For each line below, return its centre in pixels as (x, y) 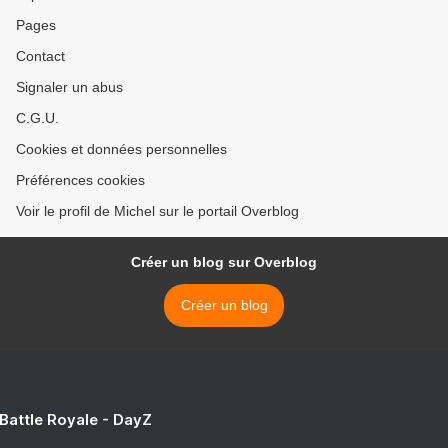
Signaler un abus (69, 87)
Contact (40, 56)
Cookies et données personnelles (121, 149)
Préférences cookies (80, 180)
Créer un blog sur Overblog (224, 262)
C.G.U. (37, 118)
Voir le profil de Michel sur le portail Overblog (157, 211)
